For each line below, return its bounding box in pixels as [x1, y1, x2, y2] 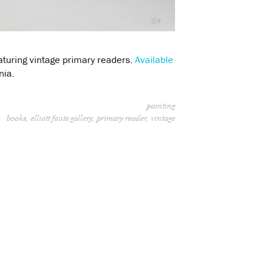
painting [147, 101, 175, 111]
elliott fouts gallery [31, 113, 92, 124]
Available [135, 52, 173, 66]
